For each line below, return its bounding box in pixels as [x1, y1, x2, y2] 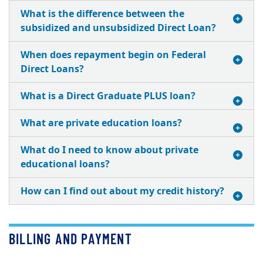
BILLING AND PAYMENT [9, 230, 132, 247]
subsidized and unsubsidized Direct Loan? [21, 21, 216, 35]
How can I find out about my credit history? [21, 184, 224, 198]
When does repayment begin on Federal [21, 48, 206, 62]
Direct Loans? [21, 62, 84, 76]
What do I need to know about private [21, 143, 198, 157]
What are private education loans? [21, 116, 182, 130]
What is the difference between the [21, 7, 184, 21]
